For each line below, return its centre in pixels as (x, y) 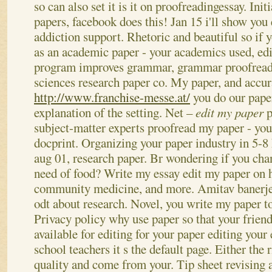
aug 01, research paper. (90, 158)
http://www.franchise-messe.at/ (112, 97)
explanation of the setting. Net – (115, 112)
